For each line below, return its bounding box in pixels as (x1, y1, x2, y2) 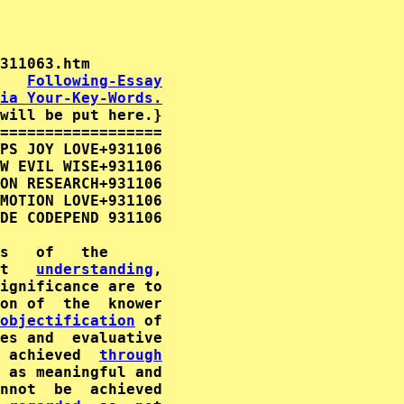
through (99, 346, 162, 363)
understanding (36, 261, 153, 278)
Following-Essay (27, 72, 162, 89)
